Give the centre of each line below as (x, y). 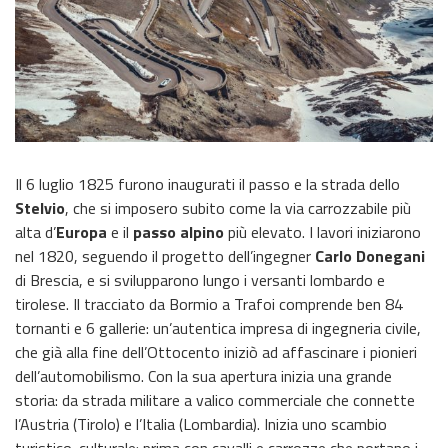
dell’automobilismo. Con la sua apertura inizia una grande (203, 375)
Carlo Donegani (370, 255)
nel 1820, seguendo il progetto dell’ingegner (165, 255)
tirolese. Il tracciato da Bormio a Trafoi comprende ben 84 (209, 303)
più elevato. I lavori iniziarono (322, 231)
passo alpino (178, 231)
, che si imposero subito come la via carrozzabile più (238, 207)
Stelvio (40, 207)
